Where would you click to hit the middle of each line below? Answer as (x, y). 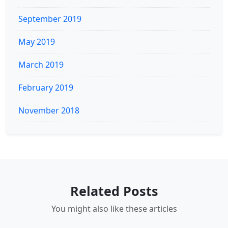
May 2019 (37, 41)
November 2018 (49, 110)
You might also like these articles (114, 208)
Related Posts (114, 191)
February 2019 (46, 87)
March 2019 (41, 64)
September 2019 (50, 19)
